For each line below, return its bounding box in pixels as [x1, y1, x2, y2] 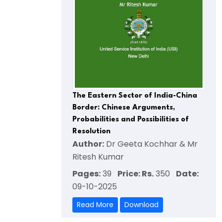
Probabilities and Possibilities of [72, 115, 189, 123]
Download [124, 199, 159, 210]
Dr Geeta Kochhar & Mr [104, 138, 198, 150]
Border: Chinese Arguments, [72, 104, 175, 111]
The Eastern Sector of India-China [72, 92, 197, 100]
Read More [77, 199, 113, 210]
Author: [72, 138, 104, 150]
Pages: [72, 167, 101, 179]
